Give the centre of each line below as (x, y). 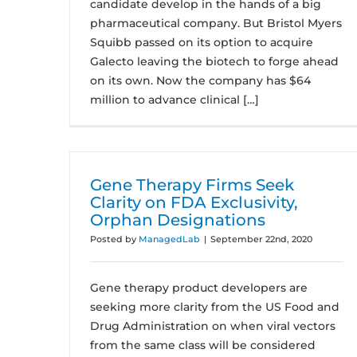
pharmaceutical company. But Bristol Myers (216, 23)
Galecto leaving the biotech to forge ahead (214, 61)
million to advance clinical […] (175, 100)
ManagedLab (169, 239)
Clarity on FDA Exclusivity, (194, 202)
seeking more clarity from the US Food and (215, 307)
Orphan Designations (178, 220)
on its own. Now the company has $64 (200, 80)
